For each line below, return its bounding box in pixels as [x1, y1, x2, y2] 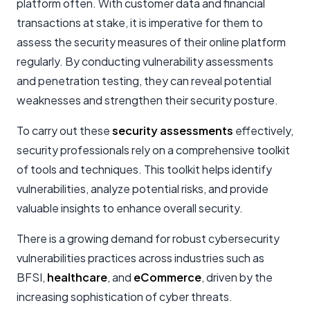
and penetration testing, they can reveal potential [17, 73, 271, 88]
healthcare [47, 269, 107, 284]
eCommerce [134, 269, 201, 284]
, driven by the [201, 269, 273, 284]
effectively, [233, 122, 293, 138]
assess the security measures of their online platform [17, 34, 286, 49]
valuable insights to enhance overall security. [17, 200, 243, 215]
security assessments [112, 122, 233, 138]
